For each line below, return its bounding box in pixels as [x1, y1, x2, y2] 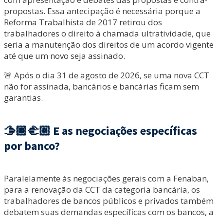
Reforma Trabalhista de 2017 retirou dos [4, 17, 162, 28]
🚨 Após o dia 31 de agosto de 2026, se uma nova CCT [4, 70, 209, 81]
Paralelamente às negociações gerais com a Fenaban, [4, 172, 209, 184]
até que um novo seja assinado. [4, 50, 125, 62]
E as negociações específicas [53, 123, 197, 138]
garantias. [4, 92, 43, 104]
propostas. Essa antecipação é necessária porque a [4, 5, 200, 17]
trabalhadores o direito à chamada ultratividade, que [4, 28, 211, 39]
